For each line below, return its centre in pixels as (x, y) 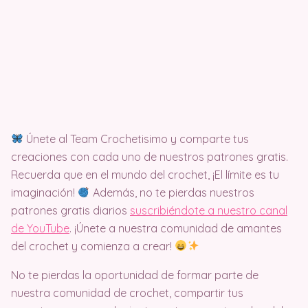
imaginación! (44, 192)
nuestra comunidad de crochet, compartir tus (127, 293)
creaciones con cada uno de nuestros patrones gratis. (150, 156)
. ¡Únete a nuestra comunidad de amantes (176, 228)
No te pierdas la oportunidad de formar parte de (135, 275)
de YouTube (40, 228)
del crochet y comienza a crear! (93, 246)
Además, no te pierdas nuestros (173, 192)
